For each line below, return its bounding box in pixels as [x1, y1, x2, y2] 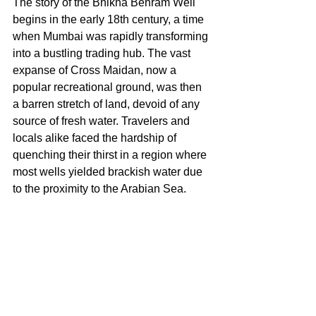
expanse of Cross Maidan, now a [13, 64, 179, 77]
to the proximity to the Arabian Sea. [13, 183, 186, 195]
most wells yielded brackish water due [13, 166, 205, 178]
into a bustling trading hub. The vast [13, 47, 193, 60]
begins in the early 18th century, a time [13, 13, 207, 26]
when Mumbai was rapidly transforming [13, 30, 211, 43]
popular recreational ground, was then [13, 81, 205, 94]
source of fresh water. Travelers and [13, 115, 193, 128]
